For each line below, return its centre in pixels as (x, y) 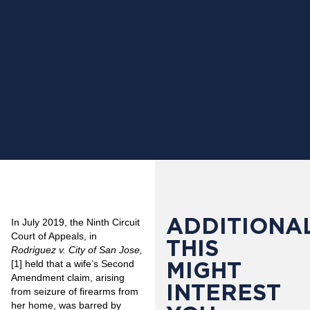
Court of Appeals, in (54, 236)
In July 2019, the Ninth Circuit (75, 222)
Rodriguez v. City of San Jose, (77, 249)
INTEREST (224, 292)
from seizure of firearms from (75, 291)
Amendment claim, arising (68, 277)
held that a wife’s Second (78, 263)
